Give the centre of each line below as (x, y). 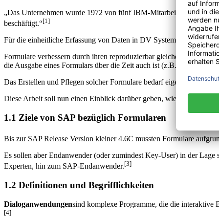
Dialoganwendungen (38, 204)
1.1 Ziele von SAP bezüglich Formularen (85, 118)
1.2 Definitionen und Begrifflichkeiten (79, 185)
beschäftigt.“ (23, 23)
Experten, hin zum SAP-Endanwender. (64, 166)
